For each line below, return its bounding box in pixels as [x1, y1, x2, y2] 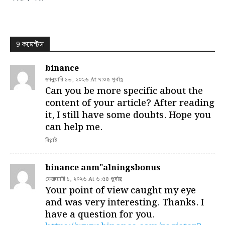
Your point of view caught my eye [45, 183, 196, 198]
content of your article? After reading [45, 96, 214, 111]
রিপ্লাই [45, 136, 57, 146]
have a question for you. [45, 207, 155, 222]
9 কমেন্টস [16, 39, 44, 51]
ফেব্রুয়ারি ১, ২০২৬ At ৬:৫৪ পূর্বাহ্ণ [45, 175, 122, 184]
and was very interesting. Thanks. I [45, 195, 204, 210]
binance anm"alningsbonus [45, 162, 160, 175]
